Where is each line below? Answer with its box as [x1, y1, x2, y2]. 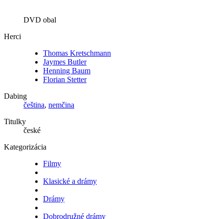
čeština [23, 101, 44, 109]
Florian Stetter [43, 75, 87, 84]
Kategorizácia [4, 143, 46, 152]
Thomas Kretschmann [43, 49, 111, 58]
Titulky [4, 117, 26, 126]
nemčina [48, 101, 74, 109]
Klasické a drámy [43, 177, 97, 186]
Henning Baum [43, 66, 90, 75]
